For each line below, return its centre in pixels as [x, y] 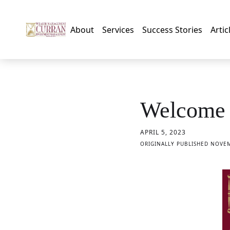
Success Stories [172, 30]
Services [118, 30]
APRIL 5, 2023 [163, 132]
